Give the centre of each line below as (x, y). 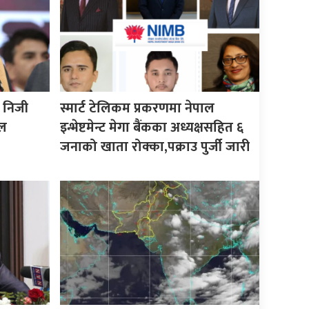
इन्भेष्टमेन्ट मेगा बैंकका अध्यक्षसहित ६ (152, 127)
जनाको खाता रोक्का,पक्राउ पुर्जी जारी (155, 147)
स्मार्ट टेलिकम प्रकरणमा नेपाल (138, 108)
